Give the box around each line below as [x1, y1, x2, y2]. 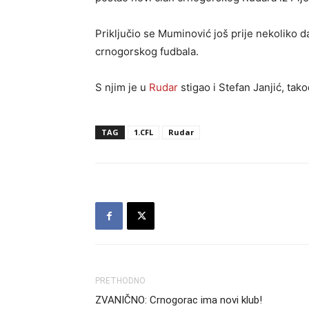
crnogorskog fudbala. [95, 45, 199, 58]
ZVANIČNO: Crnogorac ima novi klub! [95, 294, 262, 306]
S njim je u [95, 81, 149, 94]
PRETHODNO [95, 276, 146, 286]
